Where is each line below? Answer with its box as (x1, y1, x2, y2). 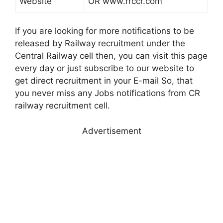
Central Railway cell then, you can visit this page (15, 51, 208, 61)
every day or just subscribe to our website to (15, 63, 194, 74)
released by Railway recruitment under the (15, 38, 185, 49)
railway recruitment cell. (15, 101, 110, 111)
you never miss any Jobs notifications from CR (15, 88, 200, 99)
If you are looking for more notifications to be (15, 26, 194, 36)
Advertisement (82, 125, 141, 136)
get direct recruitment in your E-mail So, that (15, 76, 193, 86)
